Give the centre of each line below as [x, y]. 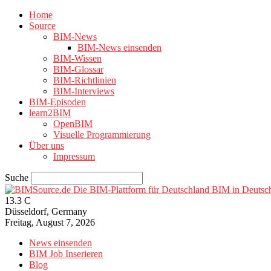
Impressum [74, 156]
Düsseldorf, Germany [46, 211]
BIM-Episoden [57, 102]
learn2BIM [50, 113]
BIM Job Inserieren [66, 254]
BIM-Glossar [78, 69]
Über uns [47, 145]
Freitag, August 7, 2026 [50, 222]
